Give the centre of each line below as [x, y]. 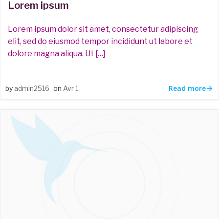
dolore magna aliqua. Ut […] [57, 54]
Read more [187, 88]
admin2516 [32, 88]
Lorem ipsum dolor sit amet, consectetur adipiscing [103, 29]
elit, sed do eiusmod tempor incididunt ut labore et [100, 41]
